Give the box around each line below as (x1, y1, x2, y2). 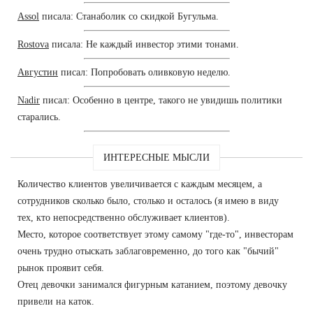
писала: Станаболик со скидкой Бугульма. (39, 10, 219, 22)
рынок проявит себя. (17, 262, 104, 273)
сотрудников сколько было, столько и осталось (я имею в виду (17, 195, 279, 206)
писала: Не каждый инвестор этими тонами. (49, 38, 239, 50)
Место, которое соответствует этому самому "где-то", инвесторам (17, 228, 293, 240)
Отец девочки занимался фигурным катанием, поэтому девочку (17, 279, 287, 290)
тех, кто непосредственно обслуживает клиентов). (17, 212, 230, 223)
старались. (17, 111, 61, 122)
